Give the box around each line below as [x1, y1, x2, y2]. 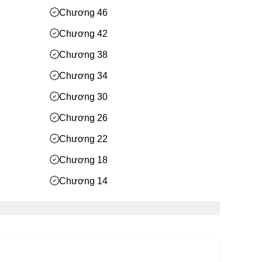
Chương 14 [59, 176, 108, 186]
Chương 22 [59, 134, 108, 144]
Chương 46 [59, 8, 108, 18]
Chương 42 [59, 29, 108, 39]
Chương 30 [59, 92, 108, 102]
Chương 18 [59, 155, 108, 165]
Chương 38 [59, 50, 108, 60]
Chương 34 [59, 71, 108, 81]
